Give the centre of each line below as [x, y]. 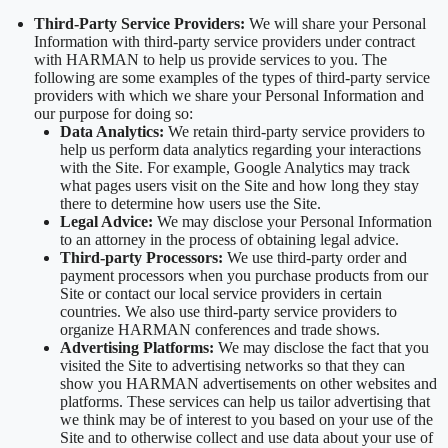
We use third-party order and [315, 257]
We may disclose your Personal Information [294, 221]
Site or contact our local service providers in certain [221, 293]
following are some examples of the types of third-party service [232, 77]
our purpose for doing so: [115, 113]
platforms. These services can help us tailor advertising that [245, 401]
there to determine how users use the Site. [190, 203]
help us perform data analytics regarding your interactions [240, 149]
